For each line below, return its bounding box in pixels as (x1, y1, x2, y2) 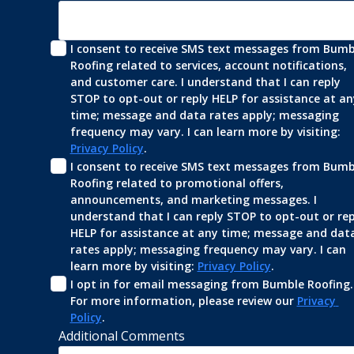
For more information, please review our (70, 292, 297, 308)
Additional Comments (58, 326, 185, 345)
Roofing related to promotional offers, (70, 175, 284, 190)
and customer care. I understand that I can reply (70, 73, 341, 89)
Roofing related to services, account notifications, (70, 57, 347, 73)
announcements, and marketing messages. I (70, 191, 317, 207)
